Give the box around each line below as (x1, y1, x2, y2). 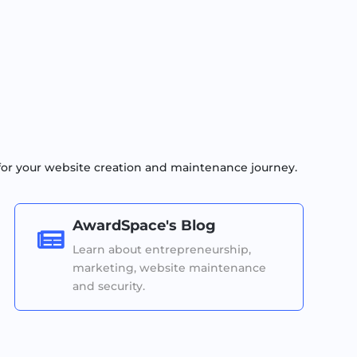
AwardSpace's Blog (73, 216, 217, 235)
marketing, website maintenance (73, 261, 267, 276)
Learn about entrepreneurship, (73, 242, 252, 257)
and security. (73, 279, 146, 294)
